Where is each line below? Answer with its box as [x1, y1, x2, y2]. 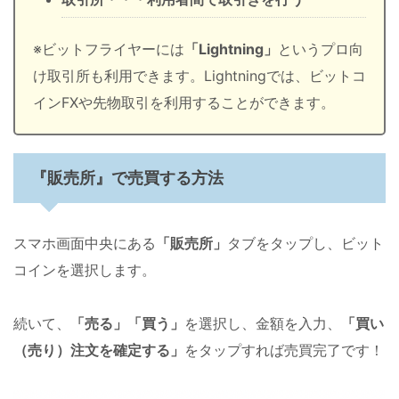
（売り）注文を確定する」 [13, 341, 184, 360]
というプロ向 [278, 40, 363, 59]
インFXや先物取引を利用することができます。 [33, 94, 335, 112]
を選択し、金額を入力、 [184, 314, 341, 333]
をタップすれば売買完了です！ [184, 341, 384, 360]
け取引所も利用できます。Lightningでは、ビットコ [33, 67, 366, 85]
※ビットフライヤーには [33, 40, 184, 59]
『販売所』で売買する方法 [31, 168, 224, 188]
